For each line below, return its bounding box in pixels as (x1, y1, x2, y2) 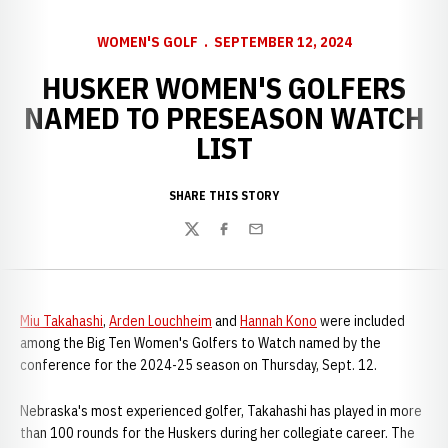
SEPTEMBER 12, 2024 (213, 33, 352, 51)
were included (317, 312, 405, 330)
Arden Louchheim (109, 312, 212, 330)
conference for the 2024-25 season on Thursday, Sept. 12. (20, 356, 377, 374)
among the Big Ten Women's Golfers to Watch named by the (20, 334, 381, 352)
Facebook (215, 229, 277, 250)
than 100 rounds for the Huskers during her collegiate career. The (20, 424, 415, 442)
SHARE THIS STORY (169, 188, 279, 203)
